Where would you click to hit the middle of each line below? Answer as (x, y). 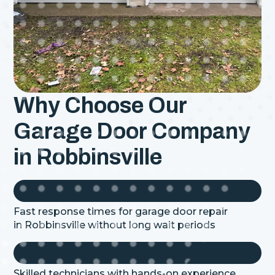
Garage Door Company (132, 131)
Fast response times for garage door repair (121, 211)
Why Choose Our (100, 105)
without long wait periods (151, 225)
